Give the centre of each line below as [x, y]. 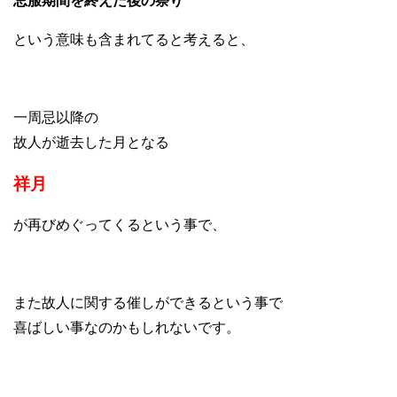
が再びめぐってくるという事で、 [120, 225]
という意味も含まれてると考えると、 [134, 40]
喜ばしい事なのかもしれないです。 [127, 328]
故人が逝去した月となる [91, 143]
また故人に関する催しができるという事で [148, 303]
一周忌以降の [56, 118]
